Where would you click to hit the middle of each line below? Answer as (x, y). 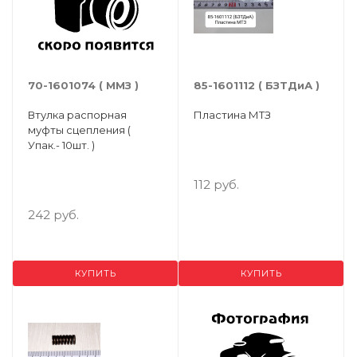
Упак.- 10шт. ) (61, 145)
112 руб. (216, 184)
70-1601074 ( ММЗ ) (83, 85)
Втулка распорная (77, 115)
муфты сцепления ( (79, 130)
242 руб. (53, 215)
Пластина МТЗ (232, 115)
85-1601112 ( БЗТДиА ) (257, 85)
